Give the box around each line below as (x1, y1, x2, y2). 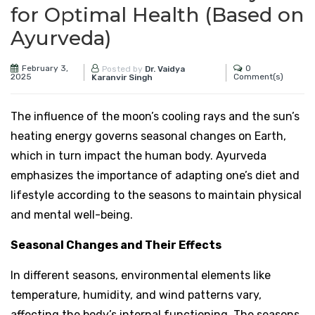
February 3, (22, 63, 68, 74)
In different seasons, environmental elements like (11, 268, 271, 282)
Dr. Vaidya (144, 63, 185, 74)
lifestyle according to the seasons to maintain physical (11, 188, 302, 202)
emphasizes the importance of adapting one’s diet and (11, 168, 300, 182)
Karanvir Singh (91, 72, 153, 82)
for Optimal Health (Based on (11, 2, 304, 27)
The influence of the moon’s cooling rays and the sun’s (11, 109, 300, 123)
